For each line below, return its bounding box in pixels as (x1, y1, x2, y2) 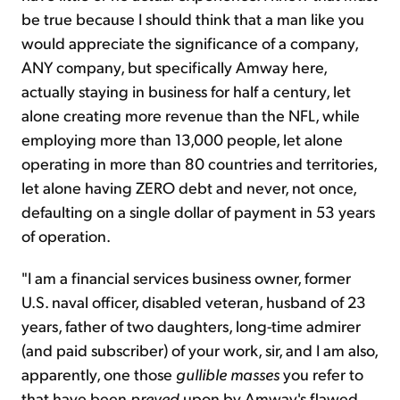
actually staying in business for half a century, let (21, 80, 351, 102)
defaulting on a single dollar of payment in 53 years (21, 201, 375, 222)
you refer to (279, 363, 363, 385)
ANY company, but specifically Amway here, (21, 56, 327, 78)
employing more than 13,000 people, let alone (21, 129, 343, 150)
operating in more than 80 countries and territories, (21, 153, 377, 174)
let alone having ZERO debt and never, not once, (21, 177, 356, 198)
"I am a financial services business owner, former (21, 267, 351, 288)
